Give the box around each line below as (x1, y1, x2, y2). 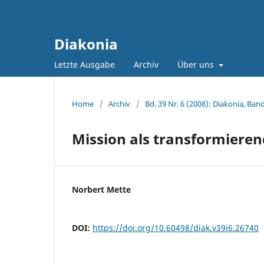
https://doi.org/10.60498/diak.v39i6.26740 (93, 222, 259, 233)
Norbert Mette (72, 183, 131, 195)
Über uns (177, 58, 216, 70)
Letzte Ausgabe (54, 58, 115, 70)
